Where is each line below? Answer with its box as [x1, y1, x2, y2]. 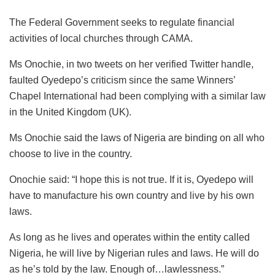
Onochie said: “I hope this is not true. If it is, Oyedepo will [9, 174, 254, 185]
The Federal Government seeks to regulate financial [9, 17, 234, 28]
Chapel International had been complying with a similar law [9, 90, 266, 101]
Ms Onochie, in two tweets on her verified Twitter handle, [9, 58, 254, 69]
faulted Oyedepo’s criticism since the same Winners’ [9, 74, 235, 85]
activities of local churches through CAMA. [9, 33, 193, 44]
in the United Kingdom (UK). [9, 106, 131, 117]
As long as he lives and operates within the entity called [9, 231, 250, 242]
